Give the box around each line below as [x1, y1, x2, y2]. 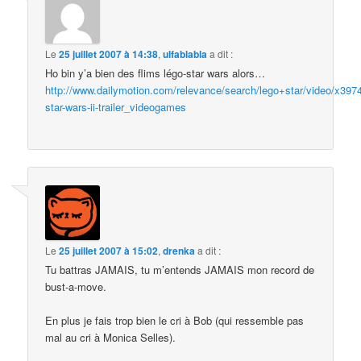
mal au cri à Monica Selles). [45, 329, 176, 345]
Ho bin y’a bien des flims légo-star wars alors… [45, 65, 266, 81]
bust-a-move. [45, 278, 107, 294]
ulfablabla [163, 47, 208, 61]
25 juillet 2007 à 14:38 [59, 47, 159, 61]
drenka [163, 243, 196, 258]
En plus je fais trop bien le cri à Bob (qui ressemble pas [45, 312, 305, 328]
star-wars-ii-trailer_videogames [45, 99, 187, 114]
